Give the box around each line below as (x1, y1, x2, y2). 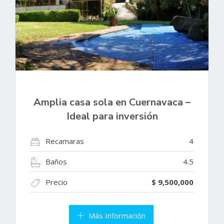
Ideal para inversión (66, 109, 158, 123)
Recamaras (45, 136, 84, 146)
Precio (45, 177, 67, 187)
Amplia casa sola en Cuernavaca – (33, 95, 190, 109)
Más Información (88, 210, 145, 221)
